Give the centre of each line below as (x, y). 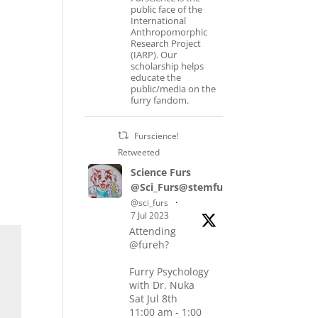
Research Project (166, 43)
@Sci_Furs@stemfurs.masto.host (211, 187)
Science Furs (161, 172)
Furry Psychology (169, 272)
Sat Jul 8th (154, 298)
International (159, 21)
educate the (156, 77)
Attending (153, 231)
